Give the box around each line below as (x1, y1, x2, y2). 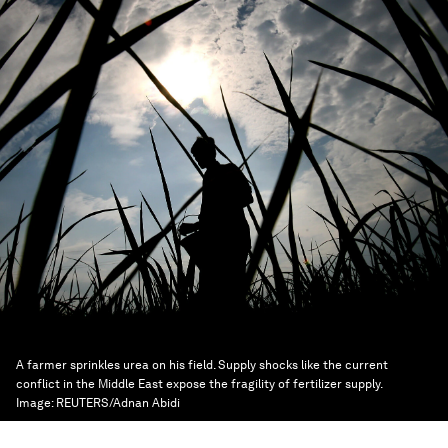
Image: (16, 396, 56, 410)
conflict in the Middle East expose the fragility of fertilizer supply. (16, 377, 382, 391)
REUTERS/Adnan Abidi (56, 396, 180, 410)
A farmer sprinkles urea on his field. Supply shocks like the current (16, 358, 388, 372)
